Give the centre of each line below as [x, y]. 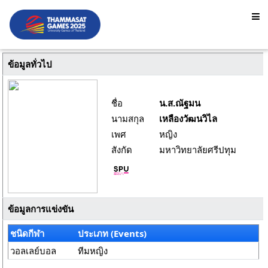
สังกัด [122, 150]
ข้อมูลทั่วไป [30, 64]
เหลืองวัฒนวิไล [188, 118]
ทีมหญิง [93, 251]
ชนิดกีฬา [28, 233]
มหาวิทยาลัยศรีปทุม [198, 150]
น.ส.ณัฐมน [180, 103]
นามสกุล [128, 118]
